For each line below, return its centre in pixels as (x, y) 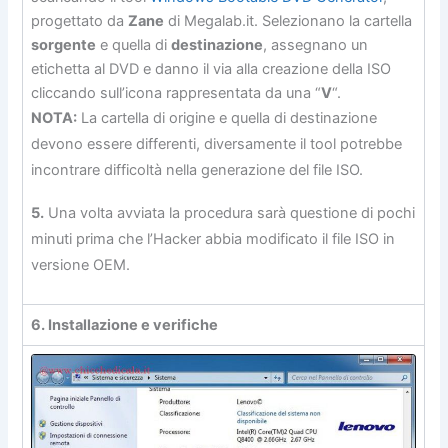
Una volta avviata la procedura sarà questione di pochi (230, 213)
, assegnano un (316, 44)
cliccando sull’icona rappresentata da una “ (176, 92)
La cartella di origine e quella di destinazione (227, 117)
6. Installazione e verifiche (125, 324)
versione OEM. (81, 265)
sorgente (64, 44)
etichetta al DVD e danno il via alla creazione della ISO (211, 68)
